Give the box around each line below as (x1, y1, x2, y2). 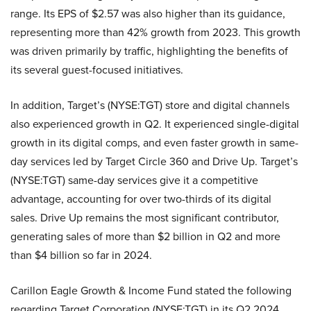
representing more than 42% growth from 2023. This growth (10, 24, 301, 41)
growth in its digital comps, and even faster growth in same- (10, 135, 299, 151)
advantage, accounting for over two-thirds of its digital (10, 191, 271, 208)
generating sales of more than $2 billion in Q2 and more (10, 228, 280, 245)
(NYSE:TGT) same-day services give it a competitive (10, 172, 258, 189)
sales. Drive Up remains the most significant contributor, (10, 210, 279, 226)
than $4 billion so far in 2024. (10, 247, 152, 264)
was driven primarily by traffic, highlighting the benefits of (10, 43, 288, 60)
